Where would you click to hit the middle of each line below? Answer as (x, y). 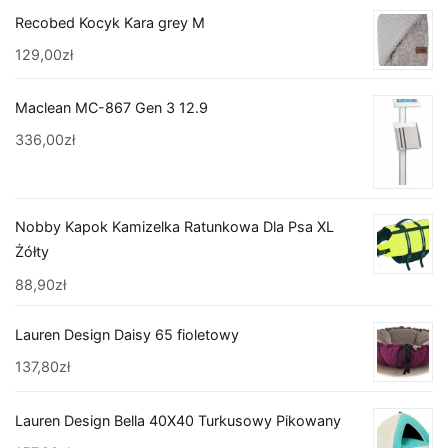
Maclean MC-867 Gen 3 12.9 (111, 108)
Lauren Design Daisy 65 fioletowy (127, 335)
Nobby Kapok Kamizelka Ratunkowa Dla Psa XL (174, 227)
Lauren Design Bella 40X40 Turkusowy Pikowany (178, 420)
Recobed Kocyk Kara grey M (110, 22)
